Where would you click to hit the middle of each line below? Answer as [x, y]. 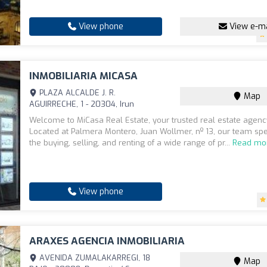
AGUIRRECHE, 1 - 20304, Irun [82, 104]
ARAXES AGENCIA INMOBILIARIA [107, 241]
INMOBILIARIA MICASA [84, 76]
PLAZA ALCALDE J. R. [77, 93]
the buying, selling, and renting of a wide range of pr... [131, 143]
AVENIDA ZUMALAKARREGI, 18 [94, 258]
